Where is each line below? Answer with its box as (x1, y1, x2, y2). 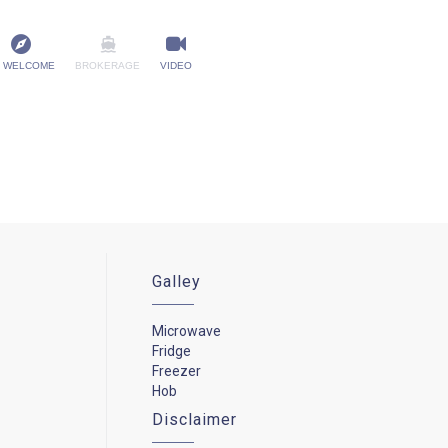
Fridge (152, 342, 192, 359)
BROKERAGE (75, 59, 140, 71)
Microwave (152, 322, 222, 339)
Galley (152, 271, 202, 291)
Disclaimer (152, 409, 238, 429)
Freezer (152, 362, 202, 379)
